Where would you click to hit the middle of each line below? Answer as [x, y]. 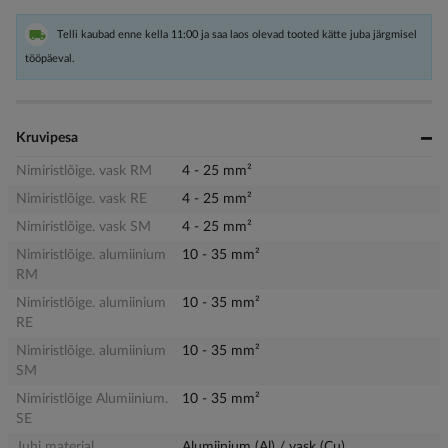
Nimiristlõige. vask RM [84, 170]
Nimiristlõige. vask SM [83, 226]
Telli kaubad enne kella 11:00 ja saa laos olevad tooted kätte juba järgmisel [237, 34]
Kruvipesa [47, 137]
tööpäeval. [50, 58]
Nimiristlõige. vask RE [81, 198]
